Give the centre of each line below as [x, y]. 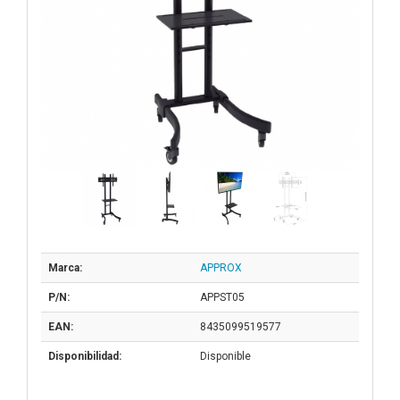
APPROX [221, 268]
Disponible [225, 357]
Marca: [65, 268]
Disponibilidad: [85, 357]
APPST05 [222, 298]
